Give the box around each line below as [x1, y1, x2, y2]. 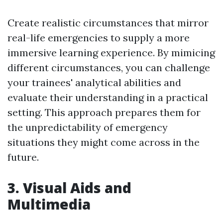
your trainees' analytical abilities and [7, 76, 181, 89]
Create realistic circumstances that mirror [7, 16, 209, 29]
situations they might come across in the [7, 136, 200, 149]
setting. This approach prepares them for [7, 106, 201, 119]
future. [7, 151, 39, 164]
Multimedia [7, 195, 91, 214]
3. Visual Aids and [7, 178, 131, 198]
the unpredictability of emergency [7, 121, 168, 134]
